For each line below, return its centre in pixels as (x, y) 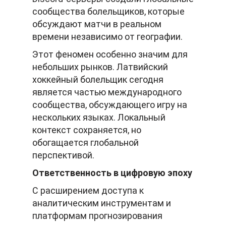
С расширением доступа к (88, 191)
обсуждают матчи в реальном (97, 24)
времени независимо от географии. (107, 37)
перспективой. (63, 155)
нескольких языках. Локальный (99, 118)
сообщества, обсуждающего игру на (110, 105)
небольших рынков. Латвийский (100, 67)
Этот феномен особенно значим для (110, 54)
